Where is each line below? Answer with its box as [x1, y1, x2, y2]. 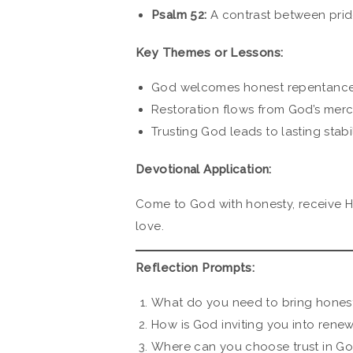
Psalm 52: [151, 7, 207, 22]
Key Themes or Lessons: [136, 45, 284, 60]
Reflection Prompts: [136, 261, 255, 276]
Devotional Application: [136, 162, 272, 176]
